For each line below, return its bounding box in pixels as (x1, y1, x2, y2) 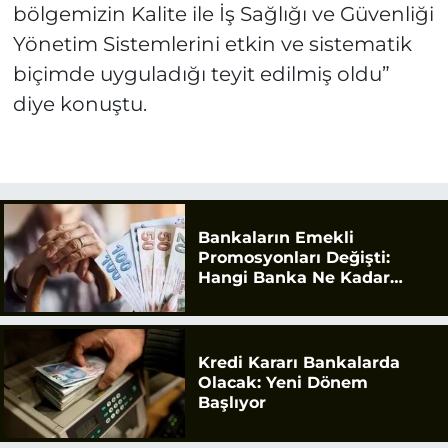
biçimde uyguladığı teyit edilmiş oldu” (12, 61, 390, 86)
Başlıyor (197, 393, 266, 413)
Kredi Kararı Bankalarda (197, 353, 400, 373)
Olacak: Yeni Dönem (197, 373, 368, 393)
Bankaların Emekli (197, 227, 354, 247)
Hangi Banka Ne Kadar (197, 267, 390, 287)
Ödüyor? (197, 287, 270, 307)
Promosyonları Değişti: (197, 247, 390, 267)
